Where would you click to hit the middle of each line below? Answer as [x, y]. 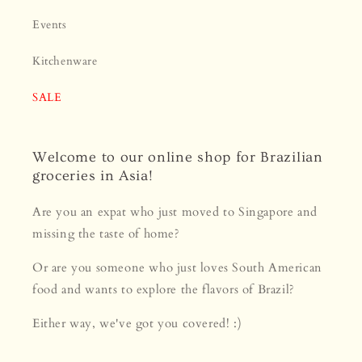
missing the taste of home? [106, 234]
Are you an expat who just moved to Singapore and [175, 212]
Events [50, 25]
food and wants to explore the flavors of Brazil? [164, 290]
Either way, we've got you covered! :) [137, 324]
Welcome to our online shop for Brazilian [178, 158]
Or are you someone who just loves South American [177, 268]
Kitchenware [65, 61]
